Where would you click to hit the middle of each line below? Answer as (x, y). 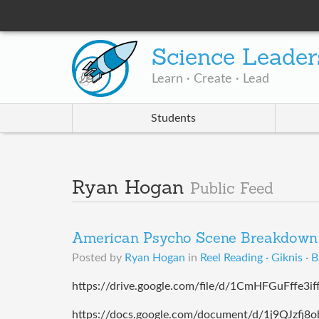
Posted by (98, 258)
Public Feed (231, 190)
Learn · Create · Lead (211, 79)
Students (174, 119)
